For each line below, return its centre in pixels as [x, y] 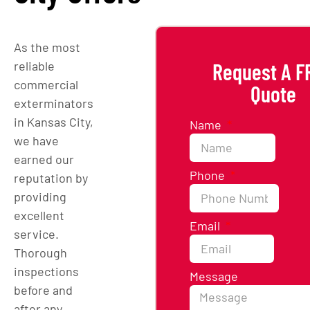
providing [40, 196]
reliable [34, 65]
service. [36, 234]
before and [43, 290]
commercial [46, 84]
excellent [39, 215]
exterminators [54, 103]
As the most [47, 47]
